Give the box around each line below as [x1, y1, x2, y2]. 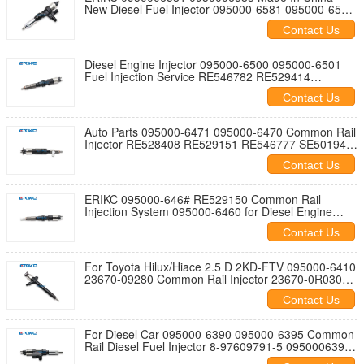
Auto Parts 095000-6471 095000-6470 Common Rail [84, 123, 356, 140]
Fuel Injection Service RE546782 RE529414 [84, 68, 310, 84]
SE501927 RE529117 [84, 80, 196, 97]
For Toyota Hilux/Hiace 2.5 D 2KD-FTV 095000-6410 [84, 258, 356, 275]
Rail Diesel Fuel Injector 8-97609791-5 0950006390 [84, 338, 351, 354]
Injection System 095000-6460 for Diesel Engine [84, 203, 332, 219]
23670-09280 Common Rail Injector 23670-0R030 [84, 271, 342, 287]
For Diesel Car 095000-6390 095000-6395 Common [84, 326, 354, 342]
